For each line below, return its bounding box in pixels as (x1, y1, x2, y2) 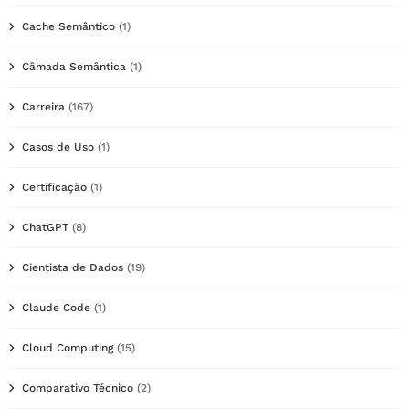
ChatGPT (22, 220, 68, 234)
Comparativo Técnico (22, 381, 133, 394)
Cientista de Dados (22, 260, 123, 274)
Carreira (22, 100, 65, 113)
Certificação (22, 180, 87, 194)
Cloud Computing (22, 341, 113, 354)
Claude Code (22, 300, 90, 314)
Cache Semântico (22, 19, 115, 33)
